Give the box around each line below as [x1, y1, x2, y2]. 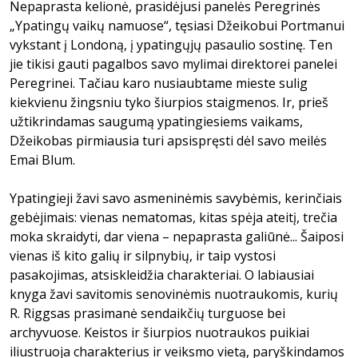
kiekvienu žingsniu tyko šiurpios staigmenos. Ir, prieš [10, 93, 328, 111]
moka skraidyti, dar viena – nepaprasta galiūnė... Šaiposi [10, 228, 344, 245]
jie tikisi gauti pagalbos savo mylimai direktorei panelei [10, 55, 337, 73]
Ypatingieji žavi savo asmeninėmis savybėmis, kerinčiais [10, 189, 342, 207]
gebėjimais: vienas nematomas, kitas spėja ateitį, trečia [10, 209, 337, 226]
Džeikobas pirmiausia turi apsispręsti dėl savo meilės [10, 132, 327, 149]
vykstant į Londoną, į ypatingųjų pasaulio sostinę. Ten [10, 36, 332, 54]
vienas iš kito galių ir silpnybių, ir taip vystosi [10, 247, 276, 265]
